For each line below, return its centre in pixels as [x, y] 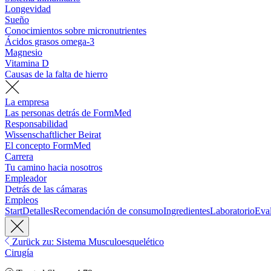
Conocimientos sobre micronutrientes [76, 31]
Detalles [38, 211]
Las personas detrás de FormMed [68, 113]
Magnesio [24, 53]
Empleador [26, 178]
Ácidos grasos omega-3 [50, 42]
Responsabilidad [36, 124]
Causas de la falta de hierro [56, 74]
